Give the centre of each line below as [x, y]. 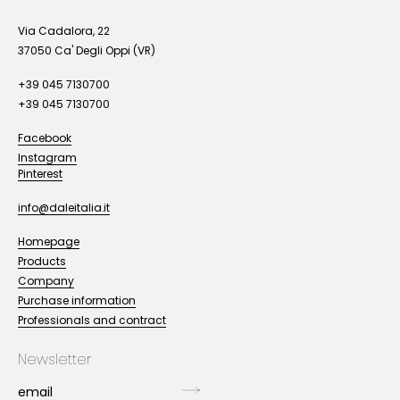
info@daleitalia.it [64, 209]
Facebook [45, 140]
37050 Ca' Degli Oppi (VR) [87, 52]
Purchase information [77, 302]
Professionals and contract [92, 322]
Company [46, 283]
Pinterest [40, 175]
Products [42, 263]
